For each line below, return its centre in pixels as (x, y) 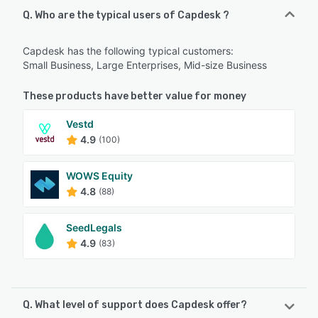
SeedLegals (94, 228)
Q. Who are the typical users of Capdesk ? (126, 16)
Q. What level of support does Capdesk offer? (135, 305)
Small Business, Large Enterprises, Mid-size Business (145, 65)
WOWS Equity (99, 176)
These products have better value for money (135, 97)
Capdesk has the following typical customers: (128, 51)
